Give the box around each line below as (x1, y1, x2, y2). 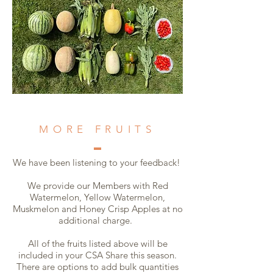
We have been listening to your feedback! (12, 156, 183, 168)
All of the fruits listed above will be (27, 237, 168, 249)
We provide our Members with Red (27, 179, 168, 191)
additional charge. (58, 214, 137, 226)
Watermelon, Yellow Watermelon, (30, 191, 165, 203)
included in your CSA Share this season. (18, 249, 177, 261)
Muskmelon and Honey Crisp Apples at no (12, 202, 183, 214)
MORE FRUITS (39, 122, 156, 135)
